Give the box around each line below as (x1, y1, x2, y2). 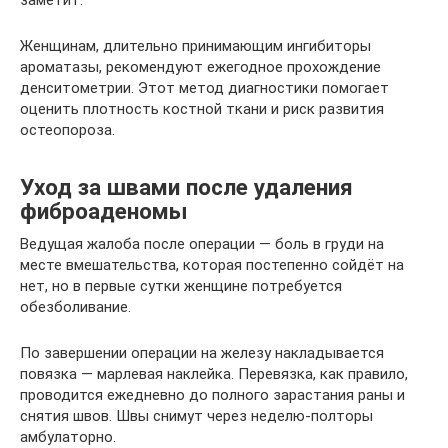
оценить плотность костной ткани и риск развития (20, 100, 384, 118)
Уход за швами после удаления (20, 173, 353, 200)
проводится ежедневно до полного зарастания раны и (20, 386, 405, 404)
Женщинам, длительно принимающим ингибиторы (20, 37, 371, 55)
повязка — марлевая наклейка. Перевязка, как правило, (20, 365, 408, 383)
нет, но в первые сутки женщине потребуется (20, 277, 342, 295)
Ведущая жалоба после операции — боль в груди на (20, 235, 384, 253)
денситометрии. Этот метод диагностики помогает (20, 79, 389, 97)
